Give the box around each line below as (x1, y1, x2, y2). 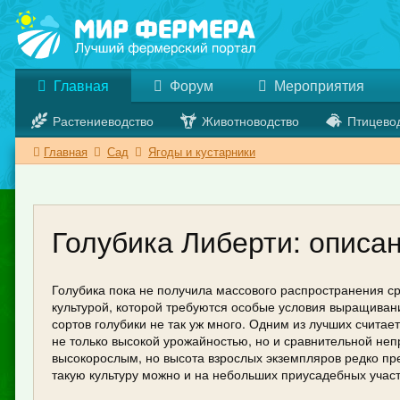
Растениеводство (53, 112, 154, 129)
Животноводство (202, 112, 299, 129)
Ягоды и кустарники (148, 143, 255, 160)
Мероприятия (271, 75, 364, 96)
